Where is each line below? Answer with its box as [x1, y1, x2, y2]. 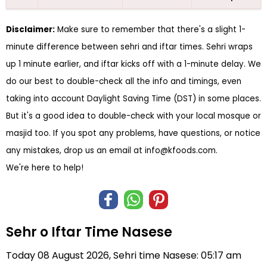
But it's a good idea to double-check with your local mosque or [6, 110, 261, 122]
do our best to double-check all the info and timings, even [6, 76, 241, 87]
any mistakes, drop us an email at [6, 145, 145, 156]
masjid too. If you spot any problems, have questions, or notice [6, 128, 260, 139]
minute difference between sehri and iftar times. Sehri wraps [6, 41, 253, 52]
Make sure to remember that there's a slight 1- [55, 24, 246, 35]
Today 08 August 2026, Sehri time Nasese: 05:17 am [6, 249, 241, 262]
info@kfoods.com [145, 145, 216, 156]
